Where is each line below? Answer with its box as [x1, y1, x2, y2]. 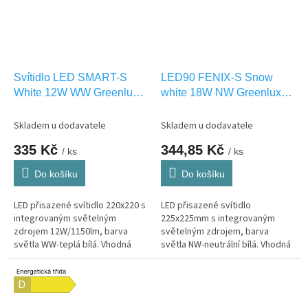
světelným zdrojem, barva [161, 224, 269, 239]
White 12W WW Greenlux [14, 86, 138, 98]
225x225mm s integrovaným [161, 211, 275, 225]
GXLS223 [14, 101, 62, 113]
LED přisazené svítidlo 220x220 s [14, 198, 146, 212]
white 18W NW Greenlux [161, 86, 281, 98]
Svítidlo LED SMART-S [14, 71, 127, 83]
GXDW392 [161, 101, 214, 113]
